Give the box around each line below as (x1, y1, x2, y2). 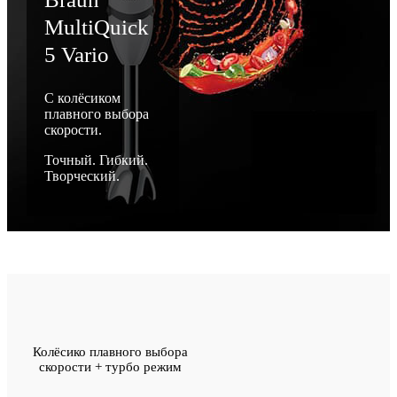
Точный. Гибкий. (43, 152, 148, 168)
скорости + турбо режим (39, 360, 183, 375)
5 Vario (43, 43, 109, 67)
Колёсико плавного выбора (33, 345, 189, 360)
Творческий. (43, 168, 120, 184)
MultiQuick (43, 15, 149, 40)
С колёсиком (43, 90, 121, 106)
